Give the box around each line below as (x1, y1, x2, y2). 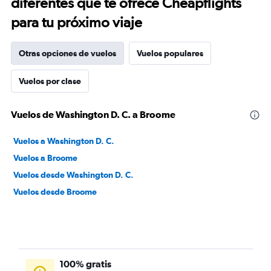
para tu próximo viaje (11, 13, 142, 31)
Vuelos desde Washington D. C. (13, 170, 134, 180)
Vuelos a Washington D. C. (13, 136, 114, 146)
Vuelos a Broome (13, 153, 77, 163)
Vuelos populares (137, 48, 203, 58)
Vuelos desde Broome (13, 187, 97, 197)
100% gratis (59, 258, 111, 269)
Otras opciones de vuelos (19, 48, 116, 58)
